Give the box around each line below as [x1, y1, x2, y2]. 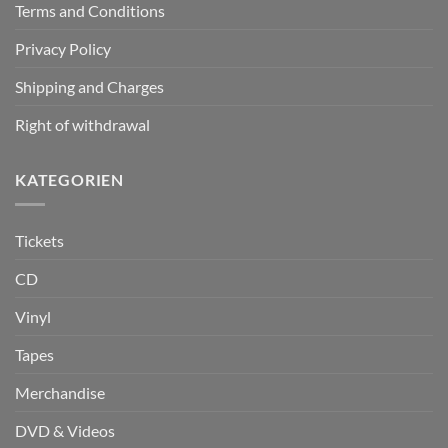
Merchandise [15, 382, 105, 402]
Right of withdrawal [15, 115, 150, 135]
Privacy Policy [15, 39, 111, 59]
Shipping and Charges [15, 77, 164, 97]
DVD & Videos [15, 420, 115, 440]
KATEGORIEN [15, 170, 124, 190]
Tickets [15, 230, 64, 250]
